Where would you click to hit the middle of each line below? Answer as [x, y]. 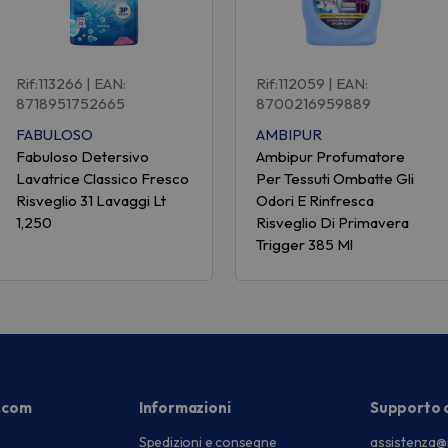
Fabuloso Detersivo [82, 157]
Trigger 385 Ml [304, 245]
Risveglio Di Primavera [332, 223]
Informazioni [184, 408]
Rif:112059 [290, 84]
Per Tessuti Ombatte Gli [334, 179]
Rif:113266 [49, 84]
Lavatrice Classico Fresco [102, 179]
